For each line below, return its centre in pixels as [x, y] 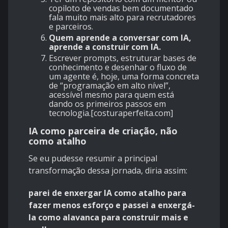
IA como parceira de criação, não [103, 131]
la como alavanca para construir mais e [108, 218]
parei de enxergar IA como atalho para [107, 193]
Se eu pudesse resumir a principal [93, 159]
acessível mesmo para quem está [111, 95]
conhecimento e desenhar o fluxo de [118, 67]
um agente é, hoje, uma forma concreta [124, 77]
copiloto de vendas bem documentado [121, 8]
